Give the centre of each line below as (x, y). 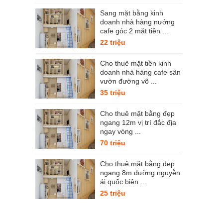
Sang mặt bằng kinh (132, 13)
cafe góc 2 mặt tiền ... (134, 31)
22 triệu (113, 42)
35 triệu (113, 93)
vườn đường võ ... (128, 81)
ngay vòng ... (120, 131)
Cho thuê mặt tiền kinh (136, 63)
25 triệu (113, 193)
